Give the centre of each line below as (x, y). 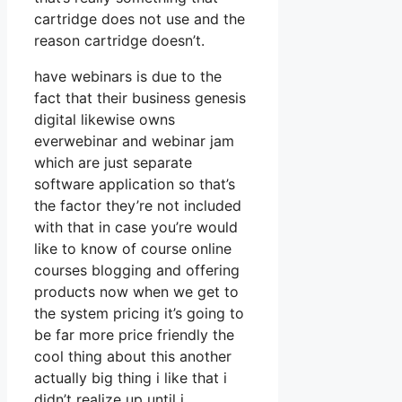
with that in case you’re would (136, 227)
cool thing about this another (133, 356)
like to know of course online (133, 248)
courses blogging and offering (137, 270)
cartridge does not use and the (140, 18)
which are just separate (113, 162)
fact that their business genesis (140, 97)
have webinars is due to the (128, 76)
